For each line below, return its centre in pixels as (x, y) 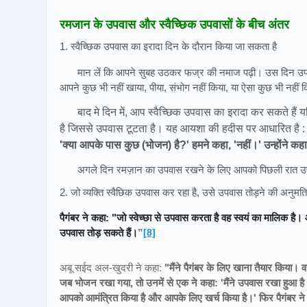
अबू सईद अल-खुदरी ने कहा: (112, 267)
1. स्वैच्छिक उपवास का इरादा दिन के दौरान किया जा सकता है (168, 46)
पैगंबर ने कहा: (86, 218)
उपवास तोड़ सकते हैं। (99, 233)
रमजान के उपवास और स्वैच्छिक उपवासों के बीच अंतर (174, 24)
